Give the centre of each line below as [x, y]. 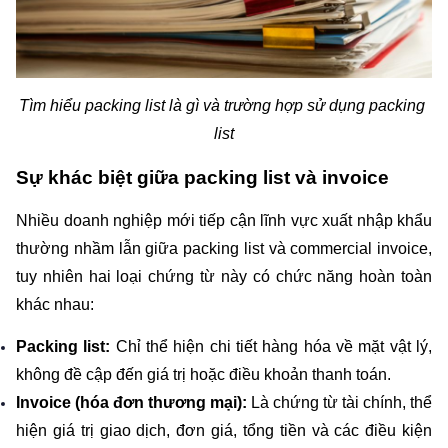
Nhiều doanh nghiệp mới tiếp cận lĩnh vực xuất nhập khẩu [224, 221]
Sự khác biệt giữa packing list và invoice [202, 177]
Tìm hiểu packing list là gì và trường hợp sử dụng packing [222, 105]
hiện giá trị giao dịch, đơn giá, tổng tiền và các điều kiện [224, 430]
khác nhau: [55, 305]
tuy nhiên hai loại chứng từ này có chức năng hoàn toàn [224, 277]
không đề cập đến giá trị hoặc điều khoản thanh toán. [203, 374]
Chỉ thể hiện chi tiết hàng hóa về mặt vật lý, [271, 346]
